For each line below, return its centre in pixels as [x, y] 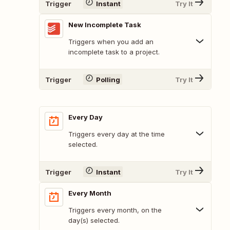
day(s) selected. [94, 221]
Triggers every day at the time [117, 134]
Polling [108, 79]
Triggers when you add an [111, 42]
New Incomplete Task [105, 25]
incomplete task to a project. [114, 52]
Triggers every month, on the [115, 210]
